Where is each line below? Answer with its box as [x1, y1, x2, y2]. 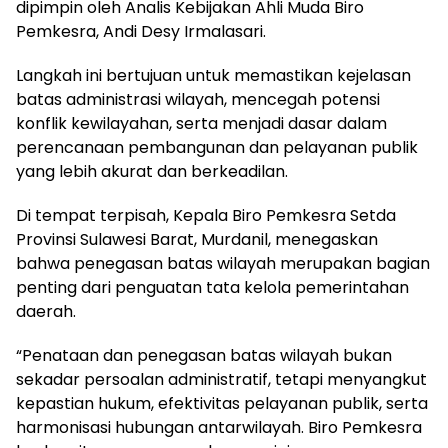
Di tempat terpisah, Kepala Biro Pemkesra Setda [16, 204, 396, 227]
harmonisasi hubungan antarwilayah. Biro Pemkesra [16, 416, 422, 439]
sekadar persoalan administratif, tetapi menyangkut [16, 368, 427, 391]
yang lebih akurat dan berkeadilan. [16, 160, 288, 183]
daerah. [16, 300, 76, 323]
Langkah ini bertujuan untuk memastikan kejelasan [16, 64, 411, 87]
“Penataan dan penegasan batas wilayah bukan [16, 344, 392, 367]
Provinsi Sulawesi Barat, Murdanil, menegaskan [16, 228, 378, 251]
